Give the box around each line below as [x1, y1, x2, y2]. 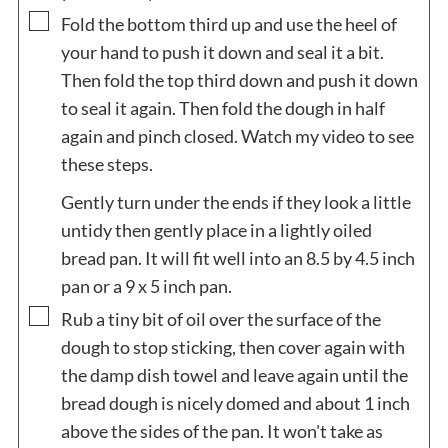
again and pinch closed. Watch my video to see [60, 124, 414, 147]
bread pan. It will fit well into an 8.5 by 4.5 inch [60, 246, 415, 269]
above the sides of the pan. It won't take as [60, 419, 383, 442]
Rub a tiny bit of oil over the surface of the [60, 307, 381, 330]
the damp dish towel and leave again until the [60, 363, 408, 386]
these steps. [60, 152, 156, 175]
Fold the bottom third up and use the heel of [60, 12, 397, 35]
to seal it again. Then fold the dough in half [60, 96, 385, 119]
